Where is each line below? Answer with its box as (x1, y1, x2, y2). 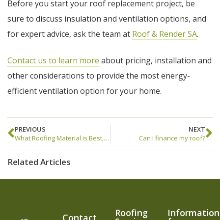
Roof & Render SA (132, 28, 197, 40)
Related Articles (7, 156, 71, 168)
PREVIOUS (15, 125, 46, 134)
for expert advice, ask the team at (7, 28, 132, 40)
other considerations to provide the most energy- (7, 70, 190, 81)
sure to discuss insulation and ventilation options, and (7, 13, 206, 25)
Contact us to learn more (7, 55, 99, 66)
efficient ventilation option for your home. (7, 85, 162, 96)
